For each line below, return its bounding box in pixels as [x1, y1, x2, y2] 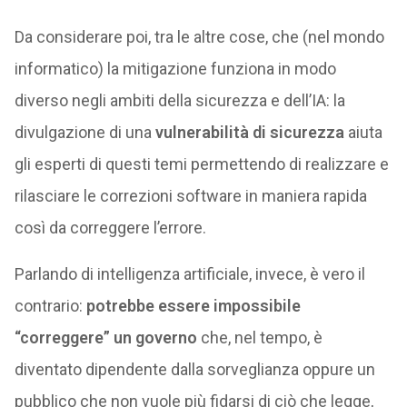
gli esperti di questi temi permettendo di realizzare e [14, 154, 389, 174]
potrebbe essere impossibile [85, 296, 301, 315]
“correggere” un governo [14, 328, 201, 347]
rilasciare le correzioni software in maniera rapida [14, 186, 367, 205]
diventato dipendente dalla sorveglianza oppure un [14, 360, 375, 379]
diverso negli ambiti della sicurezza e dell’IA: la [14, 91, 345, 110]
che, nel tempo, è [200, 328, 323, 347]
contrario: [14, 296, 86, 315]
